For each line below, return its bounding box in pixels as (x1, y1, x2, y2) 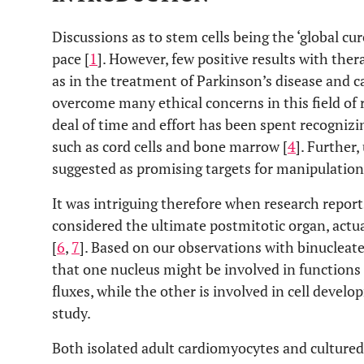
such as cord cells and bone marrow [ (52, 136, 288, 156)
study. (52, 303, 91, 323)
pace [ (52, 49, 89, 68)
